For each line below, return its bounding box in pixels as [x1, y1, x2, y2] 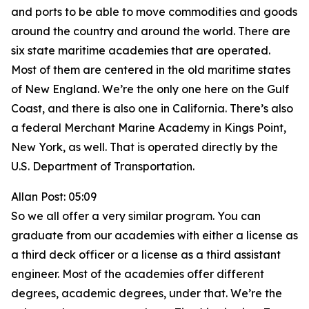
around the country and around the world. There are [11, 24, 290, 38]
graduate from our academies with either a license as [11, 228, 298, 242]
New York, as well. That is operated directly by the [11, 140, 278, 154]
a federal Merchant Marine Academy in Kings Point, [11, 121, 286, 134]
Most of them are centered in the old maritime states [11, 63, 290, 77]
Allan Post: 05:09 [11, 190, 97, 203]
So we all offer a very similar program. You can [11, 209, 261, 223]
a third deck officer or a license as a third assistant [11, 248, 281, 261]
